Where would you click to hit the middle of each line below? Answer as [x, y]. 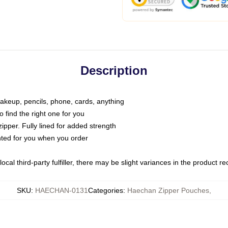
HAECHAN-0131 [62, 190]
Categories [106, 190]
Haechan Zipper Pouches [168, 190]
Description [114, 70]
